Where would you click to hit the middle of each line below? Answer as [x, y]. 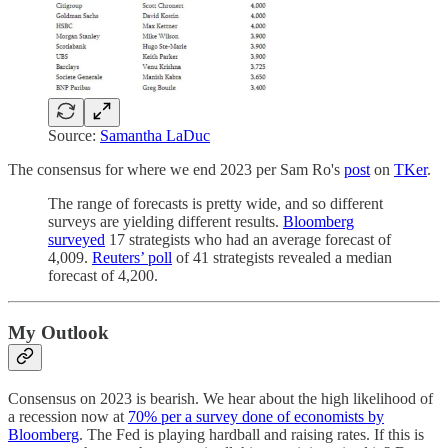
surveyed [76, 240]
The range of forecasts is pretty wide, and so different [215, 204]
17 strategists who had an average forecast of [248, 240]
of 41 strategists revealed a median [282, 258]
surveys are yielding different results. [165, 222]
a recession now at [68, 416]
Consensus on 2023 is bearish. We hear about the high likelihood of [220, 398]
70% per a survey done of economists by [256, 416]
